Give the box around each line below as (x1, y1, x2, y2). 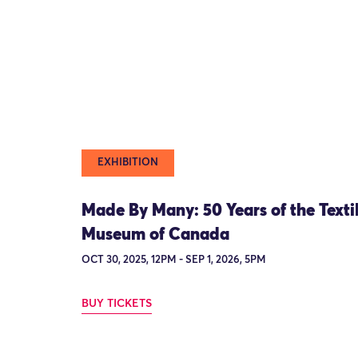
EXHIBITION (97, 157, 158, 169)
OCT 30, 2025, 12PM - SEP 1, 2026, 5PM (82, 254, 266, 265)
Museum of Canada (82, 226, 229, 244)
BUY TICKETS (82, 297, 152, 309)
